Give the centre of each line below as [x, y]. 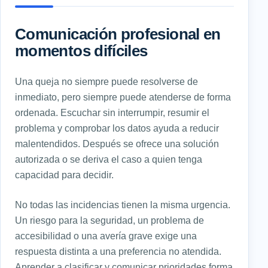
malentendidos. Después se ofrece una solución [117, 144]
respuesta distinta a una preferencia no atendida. [118, 252]
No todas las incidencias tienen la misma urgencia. [123, 205]
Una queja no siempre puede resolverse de [106, 82]
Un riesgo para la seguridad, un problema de [109, 220]
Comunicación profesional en [118, 34]
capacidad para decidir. [64, 175]
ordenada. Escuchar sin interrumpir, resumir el [112, 113]
